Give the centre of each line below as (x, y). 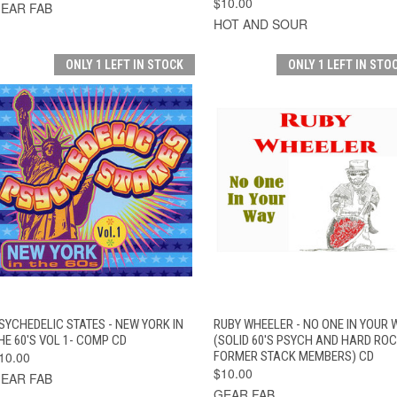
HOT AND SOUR (260, 23)
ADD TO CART (147, 321)
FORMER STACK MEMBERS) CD (293, 356)
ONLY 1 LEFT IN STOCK (124, 64)
